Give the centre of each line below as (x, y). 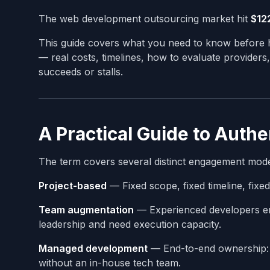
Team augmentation (86, 209)
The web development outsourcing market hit (145, 18)
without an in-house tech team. (110, 262)
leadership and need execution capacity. (130, 224)
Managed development (93, 248)
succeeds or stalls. (81, 71)
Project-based (73, 185)
